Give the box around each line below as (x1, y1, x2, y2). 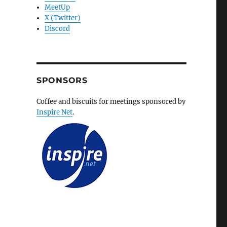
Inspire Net (36, 108, 72, 117)
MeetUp (45, 3, 70, 12)
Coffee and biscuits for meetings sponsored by (36, 97, 185, 106)
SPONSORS (36, 75, 88, 86)
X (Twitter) (45, 14, 81, 23)
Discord (45, 24, 70, 33)
